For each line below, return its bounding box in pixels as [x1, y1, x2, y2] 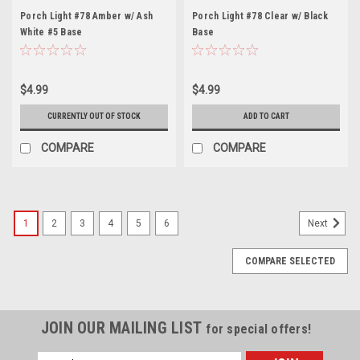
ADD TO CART [243, 111, 289, 121]
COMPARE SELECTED [245, 255, 335, 267]
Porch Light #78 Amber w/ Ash [20, 10, 153, 22]
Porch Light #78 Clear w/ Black [192, 10, 329, 22]
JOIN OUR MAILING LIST [40, 317, 207, 337]
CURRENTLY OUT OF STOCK [47, 111, 141, 121]
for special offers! [206, 321, 312, 337]
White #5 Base [20, 26, 83, 38]
